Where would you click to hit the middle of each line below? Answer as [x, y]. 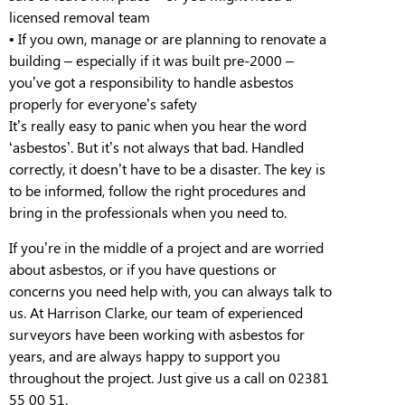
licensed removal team [80, 17]
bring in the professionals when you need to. [150, 212]
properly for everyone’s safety [103, 104]
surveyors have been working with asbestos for [157, 334]
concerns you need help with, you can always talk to [170, 290]
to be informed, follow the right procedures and [157, 191]
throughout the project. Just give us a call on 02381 [169, 377]
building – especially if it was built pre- [129, 61]
